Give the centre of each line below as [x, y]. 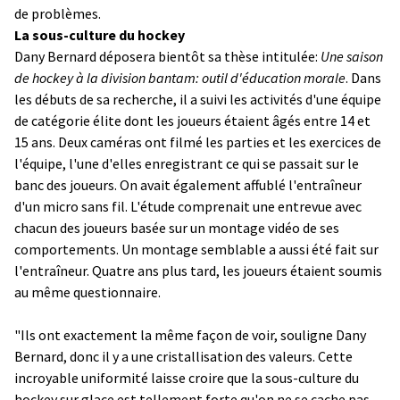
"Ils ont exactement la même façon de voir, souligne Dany [190, 334]
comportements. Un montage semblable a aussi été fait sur [196, 249]
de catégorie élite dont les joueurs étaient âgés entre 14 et [192, 120]
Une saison [352, 56]
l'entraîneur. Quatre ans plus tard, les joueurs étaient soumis [198, 270]
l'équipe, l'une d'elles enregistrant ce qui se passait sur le [187, 163]
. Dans [363, 77]
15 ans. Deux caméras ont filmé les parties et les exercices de [198, 142]
